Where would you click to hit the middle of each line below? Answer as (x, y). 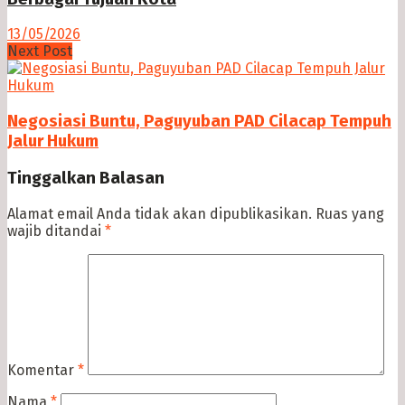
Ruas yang (350, 213)
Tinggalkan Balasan (86, 178)
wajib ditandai (56, 231)
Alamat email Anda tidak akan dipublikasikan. (160, 213)
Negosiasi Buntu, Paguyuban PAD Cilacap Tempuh (199, 122)
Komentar (42, 370)
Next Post (40, 52)
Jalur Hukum (53, 141)
